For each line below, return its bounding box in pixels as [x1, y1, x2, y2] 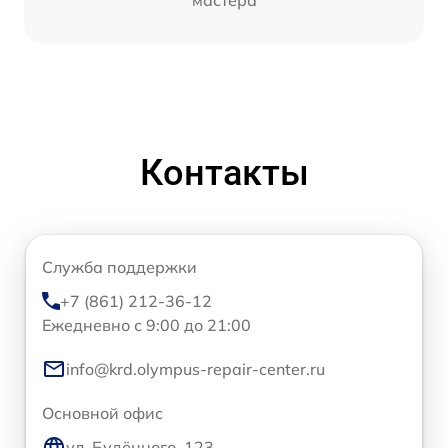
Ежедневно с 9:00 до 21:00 [42, 315, 251, 336]
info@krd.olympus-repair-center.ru [66, 359, 325, 380]
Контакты [139, 152, 309, 195]
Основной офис [42, 403, 163, 424]
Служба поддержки [42, 257, 197, 278]
